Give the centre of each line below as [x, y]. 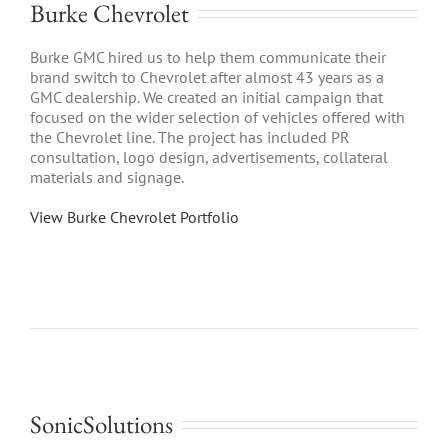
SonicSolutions [101, 423]
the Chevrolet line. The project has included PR [190, 136]
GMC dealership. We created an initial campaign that [206, 96]
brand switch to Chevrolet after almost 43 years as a [207, 76]
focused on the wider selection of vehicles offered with [217, 116]
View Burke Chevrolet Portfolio [134, 216]
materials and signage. [107, 176]
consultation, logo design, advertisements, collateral [209, 156]
